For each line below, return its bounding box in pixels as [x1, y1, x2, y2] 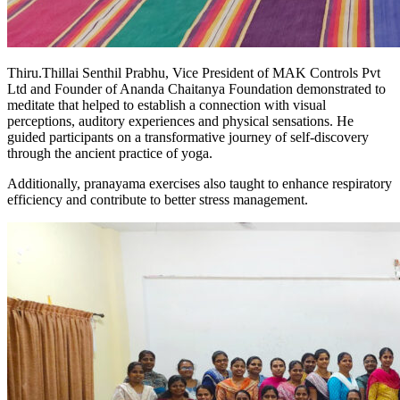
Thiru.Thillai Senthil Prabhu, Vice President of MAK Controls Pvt [7, 65, 380, 81]
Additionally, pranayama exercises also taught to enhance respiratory [7, 176, 392, 192]
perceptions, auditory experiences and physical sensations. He [7, 113, 354, 129]
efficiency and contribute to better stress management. [7, 192, 308, 208]
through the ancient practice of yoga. [7, 146, 212, 162]
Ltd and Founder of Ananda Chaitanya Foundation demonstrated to [7, 81, 386, 97]
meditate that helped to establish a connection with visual [7, 97, 326, 113]
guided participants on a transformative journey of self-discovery [7, 129, 369, 146]
